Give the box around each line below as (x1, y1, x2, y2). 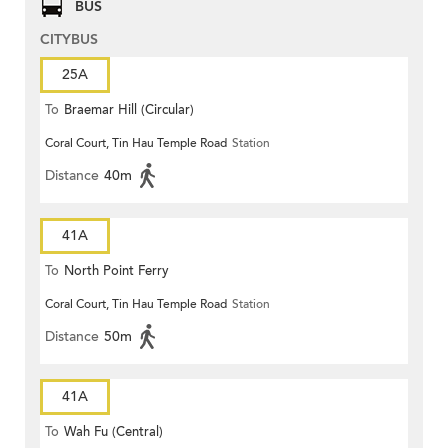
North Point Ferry (64, 262, 169, 281)
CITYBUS (40, 30, 98, 50)
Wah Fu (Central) (64, 423, 163, 442)
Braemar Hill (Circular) (64, 101, 194, 120)
